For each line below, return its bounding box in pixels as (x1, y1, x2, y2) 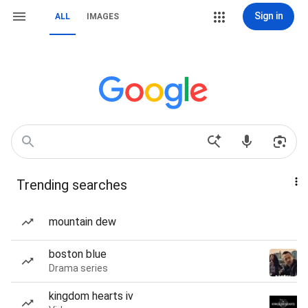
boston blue (49, 247, 107, 261)
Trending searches (16, 177, 127, 193)
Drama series (49, 263, 108, 274)
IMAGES (87, 12, 119, 21)
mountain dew (49, 215, 116, 228)
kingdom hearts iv (49, 289, 133, 302)
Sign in (254, 10, 283, 21)
